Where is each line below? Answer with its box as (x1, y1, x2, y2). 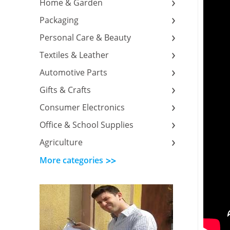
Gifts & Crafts (40, 84, 91, 95)
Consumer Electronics (40, 102, 125, 113)
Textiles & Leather (40, 49, 109, 61)
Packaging (40, 14, 79, 26)
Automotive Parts (40, 67, 107, 78)
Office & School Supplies (40, 119, 133, 130)
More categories (40, 155, 103, 166)
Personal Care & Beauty (40, 32, 131, 43)
